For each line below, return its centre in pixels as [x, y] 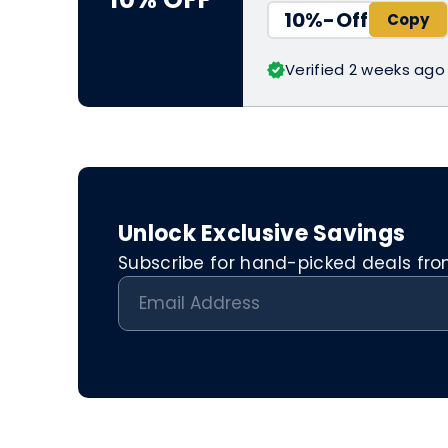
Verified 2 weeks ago [365, 69]
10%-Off [326, 19]
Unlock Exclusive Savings [262, 233]
